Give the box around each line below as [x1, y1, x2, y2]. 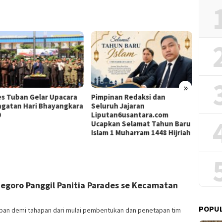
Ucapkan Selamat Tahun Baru [91, 118, 191, 128]
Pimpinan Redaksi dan [91, 92, 166, 102]
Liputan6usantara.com [91, 110, 168, 119]
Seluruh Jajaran [91, 101, 145, 111]
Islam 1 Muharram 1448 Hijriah [91, 127, 191, 137]
